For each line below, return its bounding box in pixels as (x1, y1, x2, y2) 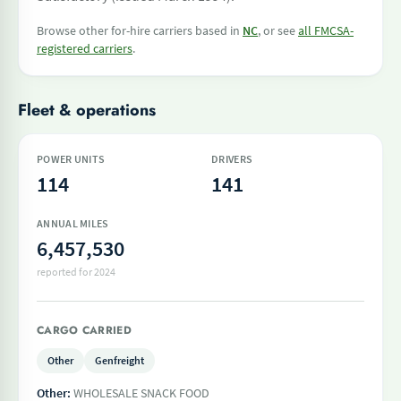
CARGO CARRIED (37, 322, 132, 338)
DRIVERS (211, 152, 253, 166)
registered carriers (37, 40, 132, 56)
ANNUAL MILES (37, 217, 109, 230)
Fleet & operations (18, 98, 156, 122)
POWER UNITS (37, 152, 106, 166)
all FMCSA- (298, 22, 354, 38)
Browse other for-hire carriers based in (37, 22, 243, 38)
